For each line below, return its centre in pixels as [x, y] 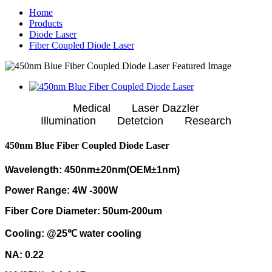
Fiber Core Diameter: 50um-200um [83, 211]
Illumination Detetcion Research [136, 121]
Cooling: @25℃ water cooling [73, 233]
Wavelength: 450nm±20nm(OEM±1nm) [92, 169]
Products [46, 23]
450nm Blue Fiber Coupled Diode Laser [87, 146]
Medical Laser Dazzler [136, 108]
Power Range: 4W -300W [61, 190]
